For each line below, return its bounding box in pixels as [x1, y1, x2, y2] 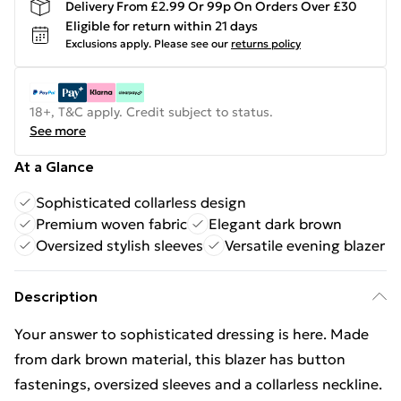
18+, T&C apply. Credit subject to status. [30, 104, 273, 120]
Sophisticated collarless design [36, 193, 246, 211]
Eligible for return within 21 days [65, 18, 258, 34]
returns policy [231, 37, 301, 50]
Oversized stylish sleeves [36, 236, 203, 254]
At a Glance [14, 158, 94, 175]
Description [14, 287, 98, 305]
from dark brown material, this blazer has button [14, 350, 346, 368]
